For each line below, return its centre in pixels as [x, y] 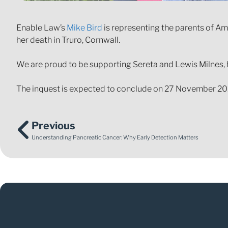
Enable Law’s [41, 28]
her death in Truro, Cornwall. [68, 40]
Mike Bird [84, 28]
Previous [53, 126]
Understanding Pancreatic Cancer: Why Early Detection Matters [115, 138]
